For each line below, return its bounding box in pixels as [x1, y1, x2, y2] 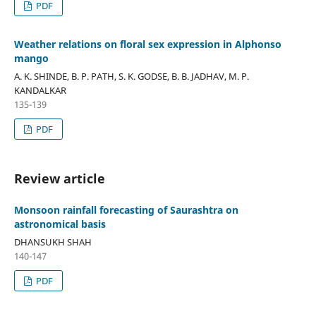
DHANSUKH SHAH [13, 236, 92, 249]
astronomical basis [13, 217, 106, 231]
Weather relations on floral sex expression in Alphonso [13, 37, 281, 51]
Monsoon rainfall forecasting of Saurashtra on [13, 203, 238, 217]
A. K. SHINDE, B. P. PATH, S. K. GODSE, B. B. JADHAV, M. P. [13, 70, 249, 83]
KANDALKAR [13, 84, 66, 97]
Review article [13, 170, 105, 188]
